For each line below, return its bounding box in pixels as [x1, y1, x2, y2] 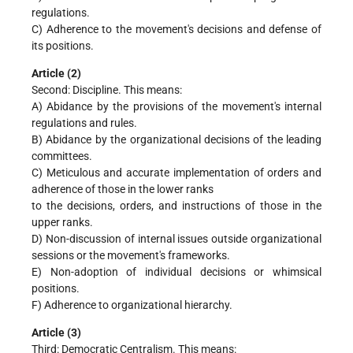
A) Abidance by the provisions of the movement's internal [32, 100, 321, 113]
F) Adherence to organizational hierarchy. [32, 299, 232, 312]
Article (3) [32, 326, 81, 340]
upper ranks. [32, 216, 93, 229]
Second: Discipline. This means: [32, 84, 182, 97]
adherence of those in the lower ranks [32, 183, 214, 196]
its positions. [32, 39, 94, 53]
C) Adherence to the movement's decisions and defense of [32, 23, 321, 36]
